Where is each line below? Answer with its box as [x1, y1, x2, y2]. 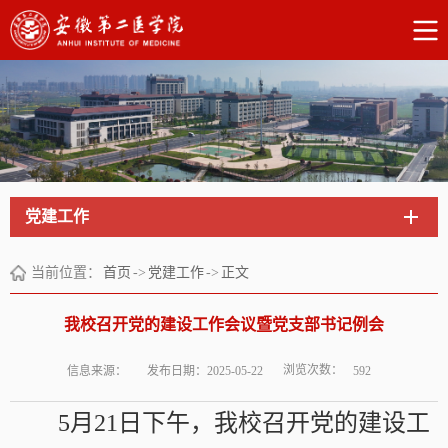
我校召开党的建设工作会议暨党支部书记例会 [64, 316, 384, 334]
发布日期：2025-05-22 [147, 363, 263, 378]
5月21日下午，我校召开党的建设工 [58, 410, 430, 437]
